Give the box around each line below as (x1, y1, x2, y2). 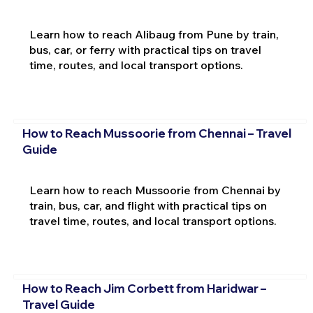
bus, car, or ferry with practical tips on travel (29, 43, 261, 57)
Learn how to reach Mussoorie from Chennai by (29, 182, 281, 197)
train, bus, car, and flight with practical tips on (29, 198, 267, 212)
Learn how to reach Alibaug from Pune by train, (29, 27, 279, 42)
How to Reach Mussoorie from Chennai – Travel (22, 125, 291, 140)
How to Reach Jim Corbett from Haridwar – (22, 281, 266, 296)
